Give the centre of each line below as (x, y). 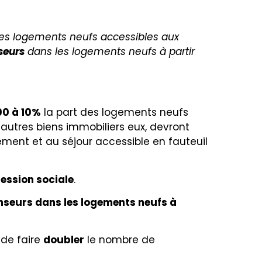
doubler (64, 240)
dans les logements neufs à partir (110, 52)
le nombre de (120, 240)
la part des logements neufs (115, 113)
